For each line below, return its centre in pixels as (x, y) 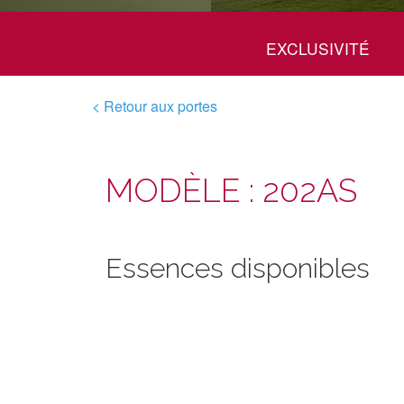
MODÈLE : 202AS (231, 190)
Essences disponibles (238, 268)
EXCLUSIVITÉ (318, 48)
